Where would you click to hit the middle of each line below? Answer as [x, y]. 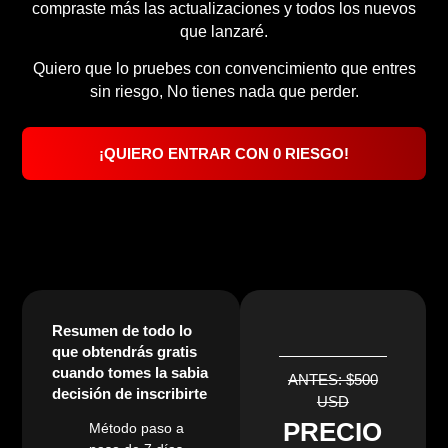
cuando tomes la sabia [130, 372]
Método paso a [136, 428]
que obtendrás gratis [125, 351]
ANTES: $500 [332, 380]
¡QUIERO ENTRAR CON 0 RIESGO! [224, 153]
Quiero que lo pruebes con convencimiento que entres [224, 69]
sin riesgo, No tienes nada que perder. [224, 92]
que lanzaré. [224, 31]
